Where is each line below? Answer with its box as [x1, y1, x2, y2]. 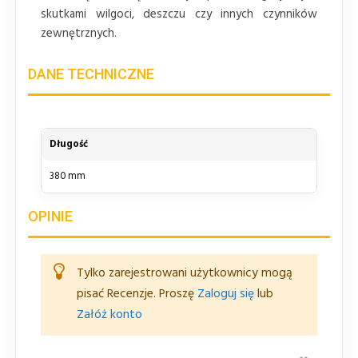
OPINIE [28, 207, 73, 225]
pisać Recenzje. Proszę [77, 284, 197, 304]
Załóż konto [77, 304, 142, 325]
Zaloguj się [197, 284, 254, 304]
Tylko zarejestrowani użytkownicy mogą [77, 263, 292, 284]
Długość [50, 136, 88, 153]
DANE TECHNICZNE [28, 65, 154, 82]
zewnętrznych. [41, 23, 117, 43]
